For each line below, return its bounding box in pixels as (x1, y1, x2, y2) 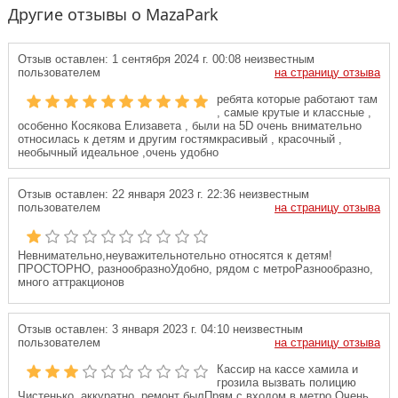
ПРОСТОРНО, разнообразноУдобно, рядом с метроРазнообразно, (18, 262, 373, 275)
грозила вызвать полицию (217, 376, 356, 389)
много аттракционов (18, 275, 124, 289)
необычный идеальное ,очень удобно (18, 146, 219, 159)
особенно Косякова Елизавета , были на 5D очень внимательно (18, 119, 362, 132)
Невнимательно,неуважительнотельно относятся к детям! (18, 249, 332, 262)
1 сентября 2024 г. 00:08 (108, 52, 241, 66)
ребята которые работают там (217, 92, 378, 106)
